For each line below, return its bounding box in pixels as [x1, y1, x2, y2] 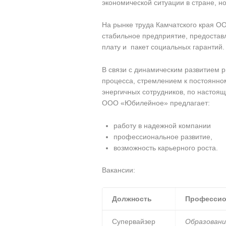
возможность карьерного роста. [113, 143, 218, 152]
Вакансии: [102, 166, 135, 175]
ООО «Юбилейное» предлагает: [102, 98, 210, 107]
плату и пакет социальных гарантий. [102, 43, 224, 51]
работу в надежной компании [113, 121, 211, 130]
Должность [112, 194, 152, 203]
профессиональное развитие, [113, 132, 212, 141]
